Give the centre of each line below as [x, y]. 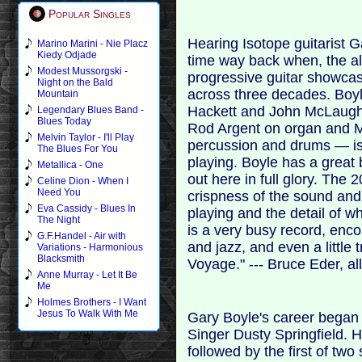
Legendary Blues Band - [90, 110]
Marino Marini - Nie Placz [93, 44]
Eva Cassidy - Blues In [86, 208]
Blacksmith [61, 259]
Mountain [58, 94]
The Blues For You [78, 149]
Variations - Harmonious [90, 247]
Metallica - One [70, 165]
